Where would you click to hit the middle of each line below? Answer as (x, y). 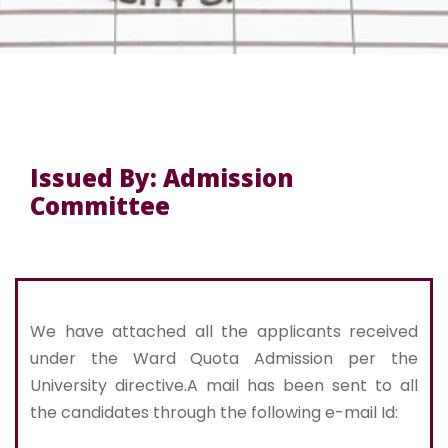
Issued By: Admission (162, 178)
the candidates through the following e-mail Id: (214, 413)
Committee (100, 206)
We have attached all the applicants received (224, 332)
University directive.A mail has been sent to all (224, 386)
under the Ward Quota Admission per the (224, 359)
